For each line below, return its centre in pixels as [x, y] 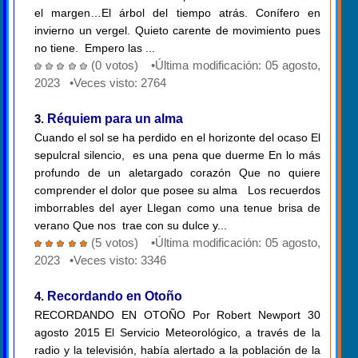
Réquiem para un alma [115, 119]
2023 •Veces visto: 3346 [100, 261]
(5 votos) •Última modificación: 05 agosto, [206, 243]
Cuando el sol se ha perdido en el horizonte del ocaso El [177, 138]
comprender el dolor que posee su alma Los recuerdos [177, 191]
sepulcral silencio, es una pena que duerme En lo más [177, 155]
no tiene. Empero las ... [95, 48]
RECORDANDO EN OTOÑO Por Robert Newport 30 [177, 315]
